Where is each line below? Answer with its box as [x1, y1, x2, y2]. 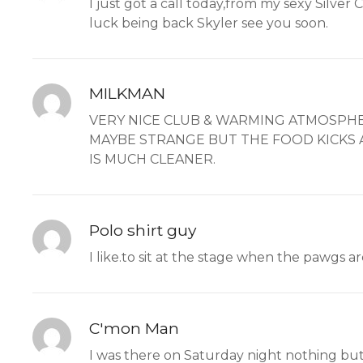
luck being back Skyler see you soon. [89, 15, 328, 31]
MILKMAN [89, 83, 165, 104]
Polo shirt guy [89, 220, 196, 241]
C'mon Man [89, 318, 179, 338]
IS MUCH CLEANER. [89, 152, 216, 168]
